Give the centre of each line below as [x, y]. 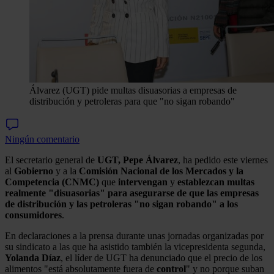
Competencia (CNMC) [52, 182]
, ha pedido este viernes [223, 160]
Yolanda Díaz [33, 257]
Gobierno [34, 171]
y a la [66, 171]
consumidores [33, 215]
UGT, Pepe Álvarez [138, 160]
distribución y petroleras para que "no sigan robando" [132, 101]
